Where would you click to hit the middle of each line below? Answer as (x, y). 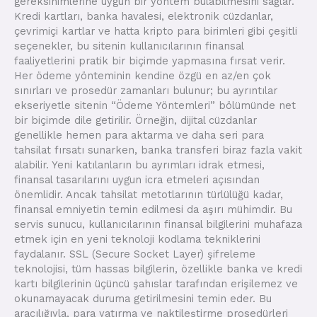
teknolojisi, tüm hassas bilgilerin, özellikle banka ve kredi (158, 269)
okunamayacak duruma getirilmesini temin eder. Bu (143, 299)
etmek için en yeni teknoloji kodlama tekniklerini (137, 240)
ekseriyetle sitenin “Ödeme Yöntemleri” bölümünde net (155, 106)
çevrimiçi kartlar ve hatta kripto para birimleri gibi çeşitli (156, 31)
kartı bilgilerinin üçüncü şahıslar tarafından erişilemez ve (156, 284)
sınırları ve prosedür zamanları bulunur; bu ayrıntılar (146, 91)
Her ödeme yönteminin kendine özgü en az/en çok (143, 76)
